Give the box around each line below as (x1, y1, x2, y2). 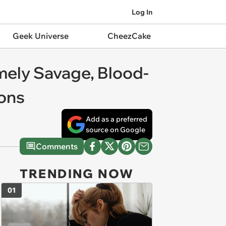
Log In (132, 7, 152, 17)
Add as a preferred (86, 115, 147, 124)
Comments (36, 141, 78, 151)
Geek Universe (12, 31, 69, 41)
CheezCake (107, 31, 151, 41)
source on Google (86, 125, 145, 134)
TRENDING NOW (19, 166, 134, 181)
